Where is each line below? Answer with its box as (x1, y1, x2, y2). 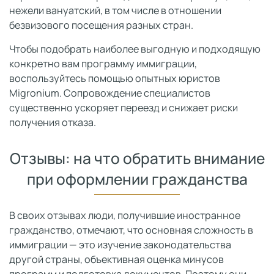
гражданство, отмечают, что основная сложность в (9, 223, 253, 237)
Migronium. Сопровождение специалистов (9, 86, 210, 100)
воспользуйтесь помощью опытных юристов (9, 71, 220, 85)
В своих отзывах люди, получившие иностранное (9, 208, 240, 222)
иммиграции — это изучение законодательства (9, 237, 231, 251)
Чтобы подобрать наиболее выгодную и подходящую (9, 42, 261, 56)
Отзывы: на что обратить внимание (9, 147, 265, 168)
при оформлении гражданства (26, 168, 248, 189)
